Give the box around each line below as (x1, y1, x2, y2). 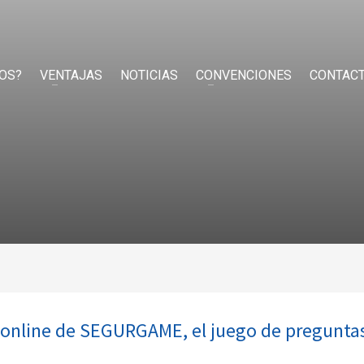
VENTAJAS (40, 67, 102, 83)
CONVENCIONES (196, 67, 292, 83)
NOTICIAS (120, 67, 178, 83)
